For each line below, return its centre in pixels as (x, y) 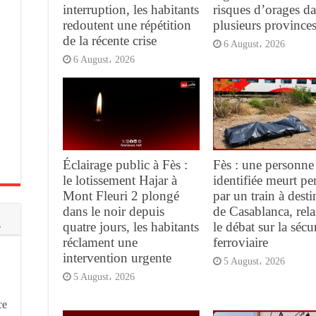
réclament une (100, 243)
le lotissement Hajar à (120, 181)
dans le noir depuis (114, 212)
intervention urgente (117, 258)
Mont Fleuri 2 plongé (121, 196)
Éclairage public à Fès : (125, 165)
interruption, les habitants (131, 9)
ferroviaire (240, 243)
